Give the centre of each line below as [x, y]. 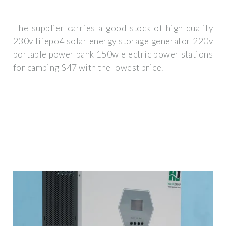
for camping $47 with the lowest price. [88, 68]
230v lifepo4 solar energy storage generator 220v [113, 41]
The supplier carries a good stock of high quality [113, 28]
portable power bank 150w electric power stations [113, 54]
